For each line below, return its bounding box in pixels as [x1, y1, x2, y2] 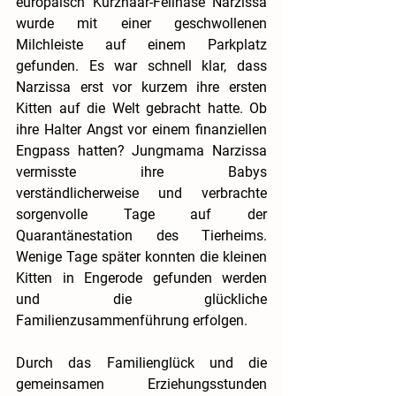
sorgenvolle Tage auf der [16, 205, 267, 223]
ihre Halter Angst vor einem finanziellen [16, 120, 267, 138]
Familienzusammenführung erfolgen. [16, 311, 247, 329]
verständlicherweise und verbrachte [16, 184, 267, 202]
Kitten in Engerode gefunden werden [16, 269, 267, 286]
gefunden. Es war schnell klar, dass [16, 57, 267, 74]
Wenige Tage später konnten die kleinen [16, 247, 267, 265]
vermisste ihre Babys [16, 163, 267, 180]
